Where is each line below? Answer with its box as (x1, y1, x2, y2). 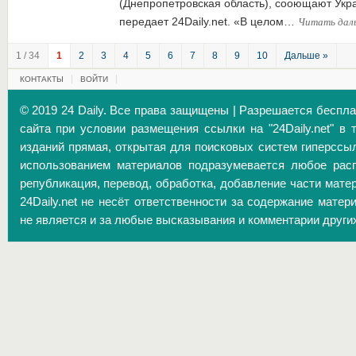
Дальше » (284, 50, 328, 61)
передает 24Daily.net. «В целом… (118, 15, 298, 28)
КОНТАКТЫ (19, 75, 64, 83)
